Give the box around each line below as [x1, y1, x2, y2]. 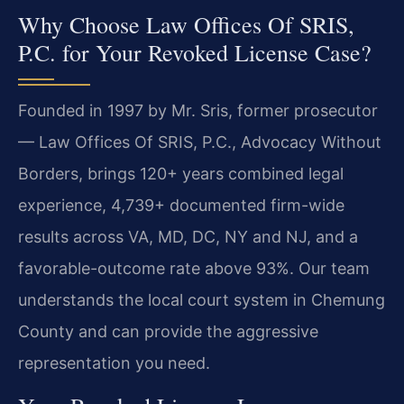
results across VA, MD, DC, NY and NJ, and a [18, 227, 358, 247]
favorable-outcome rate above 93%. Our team [18, 259, 370, 279]
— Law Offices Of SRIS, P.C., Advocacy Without [18, 133, 381, 152]
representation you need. [18, 353, 210, 373]
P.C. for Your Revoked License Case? [18, 37, 372, 69]
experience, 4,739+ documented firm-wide [18, 196, 344, 216]
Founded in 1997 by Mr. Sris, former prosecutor [18, 101, 378, 121]
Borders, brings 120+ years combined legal [18, 164, 344, 184]
